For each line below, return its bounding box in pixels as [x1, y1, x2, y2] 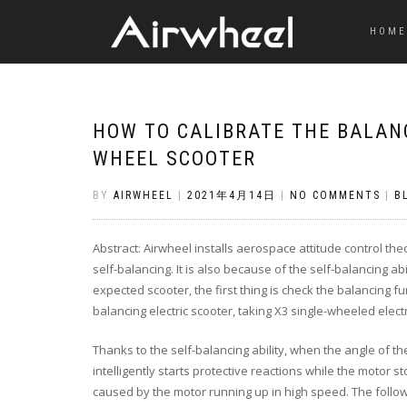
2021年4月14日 [187, 189, 276, 202]
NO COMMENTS [290, 189, 381, 202]
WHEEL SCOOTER [93, 147, 256, 170]
